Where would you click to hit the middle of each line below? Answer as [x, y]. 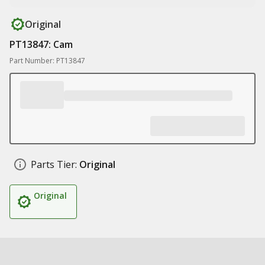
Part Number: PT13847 [47, 61]
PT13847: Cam [41, 44]
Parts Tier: [54, 164]
